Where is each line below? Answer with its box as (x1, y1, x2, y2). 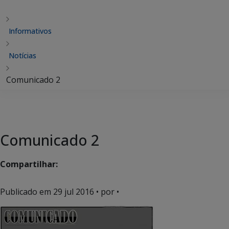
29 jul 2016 (53, 186, 94, 197)
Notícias (9, 51, 36, 60)
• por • (94, 186, 119, 197)
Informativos (9, 26, 52, 36)
